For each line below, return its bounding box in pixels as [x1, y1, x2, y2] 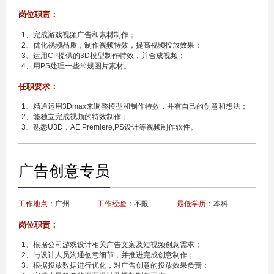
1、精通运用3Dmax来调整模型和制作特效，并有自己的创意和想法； [21, 102, 248, 111]
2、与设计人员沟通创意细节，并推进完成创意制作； [21, 250, 194, 259]
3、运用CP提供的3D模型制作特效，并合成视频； [21, 51, 185, 60]
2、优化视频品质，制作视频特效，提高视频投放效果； [21, 40, 202, 50]
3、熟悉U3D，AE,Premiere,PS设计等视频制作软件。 [21, 123, 198, 132]
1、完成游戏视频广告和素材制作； [21, 30, 136, 39]
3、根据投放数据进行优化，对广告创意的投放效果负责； [21, 261, 209, 270]
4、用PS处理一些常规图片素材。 [21, 61, 131, 70]
